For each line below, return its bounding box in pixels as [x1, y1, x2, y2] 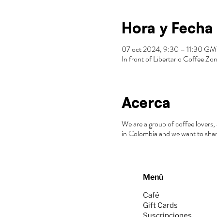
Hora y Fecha [121, 19, 213, 37]
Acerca [121, 93, 170, 112]
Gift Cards [143, 201, 178, 210]
